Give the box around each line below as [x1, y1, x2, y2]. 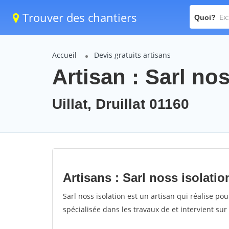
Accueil [52, 50, 77, 60]
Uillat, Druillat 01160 [52, 96, 189, 112]
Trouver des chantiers [19, 10, 137, 25]
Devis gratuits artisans [94, 50, 171, 60]
